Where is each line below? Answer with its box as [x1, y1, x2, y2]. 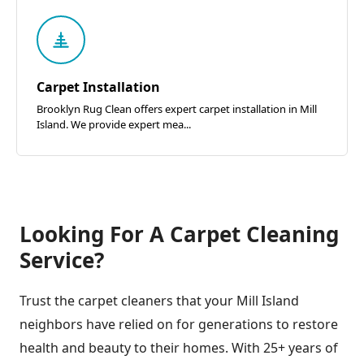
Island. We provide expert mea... [37, 117, 191, 132]
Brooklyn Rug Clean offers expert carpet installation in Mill [37, 102, 317, 117]
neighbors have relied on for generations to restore [19, 315, 338, 334]
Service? [19, 245, 104, 275]
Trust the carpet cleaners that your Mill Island [19, 292, 299, 310]
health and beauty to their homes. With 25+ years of [19, 339, 338, 357]
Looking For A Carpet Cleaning [19, 219, 339, 249]
